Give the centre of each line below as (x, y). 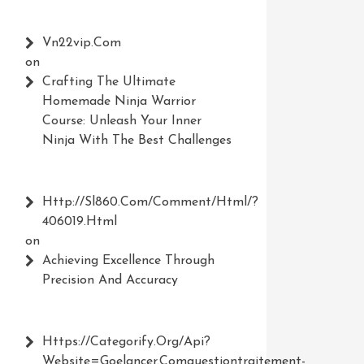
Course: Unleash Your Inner (121, 121)
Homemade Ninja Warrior (119, 102)
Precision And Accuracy (110, 280)
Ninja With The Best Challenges (136, 141)
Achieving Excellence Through (128, 261)
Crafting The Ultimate (108, 82)
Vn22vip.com (81, 43)
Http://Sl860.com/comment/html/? (150, 202)
